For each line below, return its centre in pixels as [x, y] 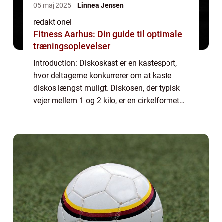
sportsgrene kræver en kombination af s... [106, 125]
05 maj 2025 [53, 6]
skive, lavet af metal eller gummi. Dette [101, 113]
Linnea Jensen [101, 6]
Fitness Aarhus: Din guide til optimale [108, 34]
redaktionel [53, 22]
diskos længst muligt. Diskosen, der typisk [107, 88]
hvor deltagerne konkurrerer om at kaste [102, 76]
